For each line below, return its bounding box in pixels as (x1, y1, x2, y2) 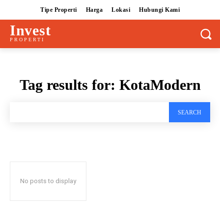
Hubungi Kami (139, 6, 180, 13)
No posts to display (20, 177, 76, 185)
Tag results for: (19, 77, 119, 93)
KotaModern (119, 77, 201, 93)
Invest (10, 22, 51, 38)
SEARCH (178, 109, 201, 116)
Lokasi (111, 6, 130, 13)
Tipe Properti (40, 6, 77, 13)
